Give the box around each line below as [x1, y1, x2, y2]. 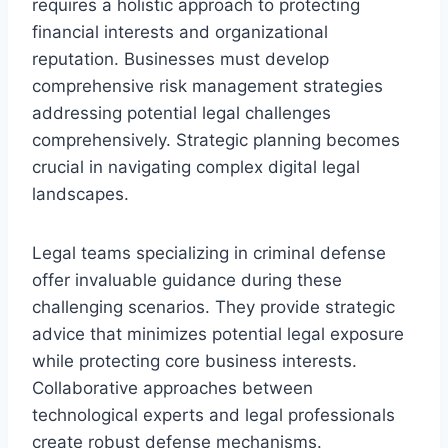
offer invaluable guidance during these [32, 269, 342, 290]
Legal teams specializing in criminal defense [32, 242, 386, 263]
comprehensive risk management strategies [32, 75, 383, 96]
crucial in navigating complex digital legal [32, 156, 360, 177]
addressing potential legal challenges [32, 102, 331, 123]
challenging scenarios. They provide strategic [32, 296, 395, 317]
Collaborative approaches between [32, 377, 313, 398]
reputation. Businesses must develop [32, 48, 329, 69]
